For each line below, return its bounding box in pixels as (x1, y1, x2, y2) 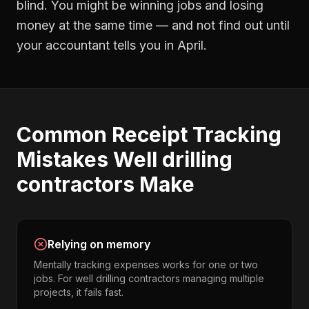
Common (17, 122, 112, 147)
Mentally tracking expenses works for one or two (34, 259, 258, 270)
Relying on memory (48, 237, 150, 251)
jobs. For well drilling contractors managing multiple (34, 272, 264, 284)
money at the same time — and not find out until (17, 18, 290, 32)
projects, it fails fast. (34, 286, 123, 298)
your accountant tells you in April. (17, 38, 207, 52)
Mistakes (17, 147, 113, 172)
